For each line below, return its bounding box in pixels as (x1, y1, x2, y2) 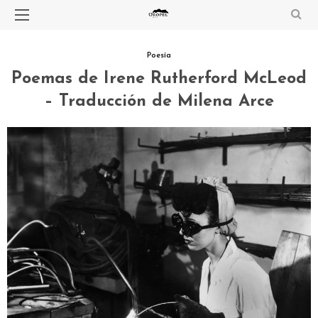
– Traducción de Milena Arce (44, 93, 274, 110)
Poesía (147, 52, 171, 60)
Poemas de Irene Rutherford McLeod (11, 70, 307, 87)
